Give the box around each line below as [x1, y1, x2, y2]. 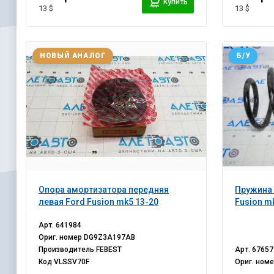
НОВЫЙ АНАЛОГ [40, 51, 106, 61]
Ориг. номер [39, 233, 84, 242]
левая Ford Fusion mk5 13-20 [39, 197, 159, 207]
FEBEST [96, 245, 122, 254]
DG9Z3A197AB [84, 233, 136, 242]
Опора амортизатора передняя [39, 185, 169, 195]
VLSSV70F [54, 257, 90, 267]
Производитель [39, 245, 97, 254]
